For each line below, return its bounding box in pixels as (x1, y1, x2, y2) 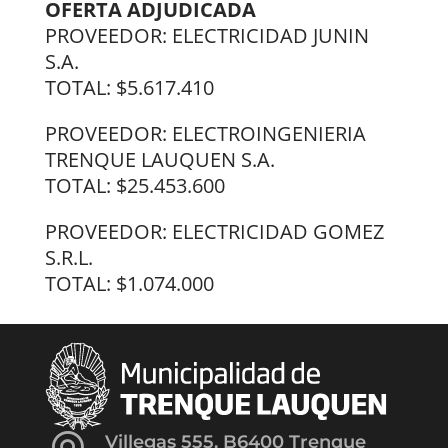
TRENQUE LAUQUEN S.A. (44, 145, 275, 173)
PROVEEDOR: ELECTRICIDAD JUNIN (44, 21, 369, 49)
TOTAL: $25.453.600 (44, 171, 225, 199)
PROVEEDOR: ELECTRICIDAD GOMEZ (44, 217, 384, 245)
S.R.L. (44, 243, 93, 271)
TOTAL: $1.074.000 (44, 269, 214, 297)
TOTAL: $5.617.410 (44, 73, 214, 101)
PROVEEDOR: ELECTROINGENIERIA (44, 119, 366, 147)
